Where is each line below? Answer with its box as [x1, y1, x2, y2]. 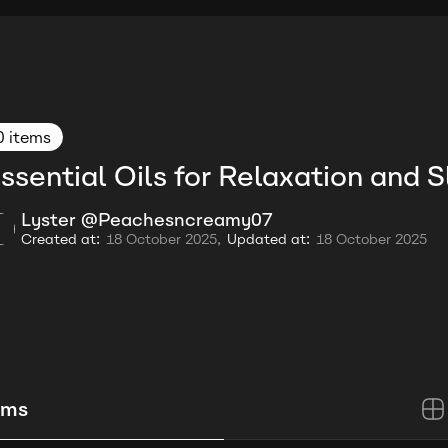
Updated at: [227, 231, 310, 248]
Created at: [21, 231, 100, 248]
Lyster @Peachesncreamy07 [21, 209, 273, 231]
